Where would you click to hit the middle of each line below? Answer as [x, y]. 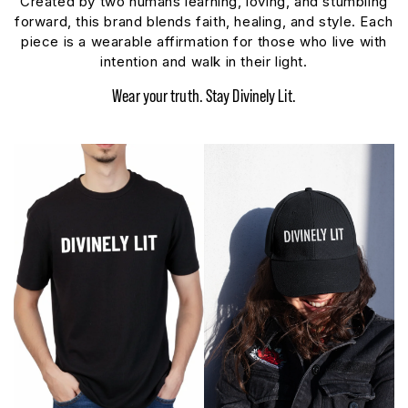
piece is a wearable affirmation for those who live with [204, 42]
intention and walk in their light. [204, 62]
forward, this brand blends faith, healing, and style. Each [204, 22]
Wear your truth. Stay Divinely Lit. [204, 96]
